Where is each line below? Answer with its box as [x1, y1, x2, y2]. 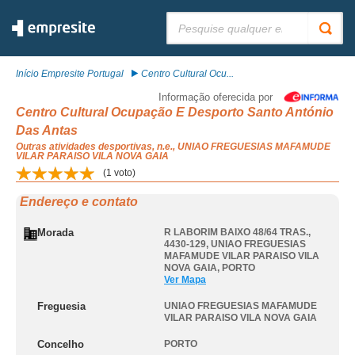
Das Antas [16, 124, 78, 137]
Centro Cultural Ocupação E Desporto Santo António [16, 105, 334, 119]
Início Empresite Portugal [16, 68, 124, 79]
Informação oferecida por [158, 91, 273, 103]
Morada [37, 227, 74, 239]
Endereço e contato [20, 195, 138, 208]
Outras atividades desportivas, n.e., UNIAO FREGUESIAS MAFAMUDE [16, 141, 330, 152]
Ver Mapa [164, 274, 206, 285]
